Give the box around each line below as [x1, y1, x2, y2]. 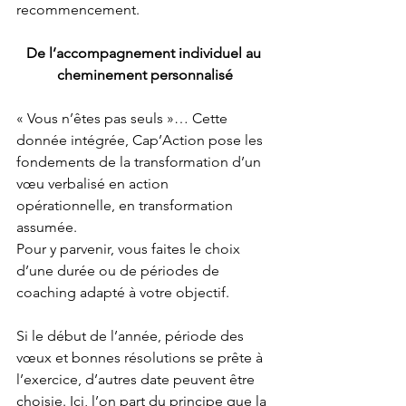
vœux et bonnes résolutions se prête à [16, 349, 266, 367]
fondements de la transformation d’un [16, 153, 265, 171]
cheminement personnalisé [57, 66, 233, 84]
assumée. [16, 218, 77, 237]
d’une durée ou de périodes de [16, 262, 223, 280]
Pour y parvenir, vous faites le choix [16, 240, 244, 258]
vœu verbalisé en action [16, 175, 172, 193]
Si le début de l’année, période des [16, 327, 247, 345]
